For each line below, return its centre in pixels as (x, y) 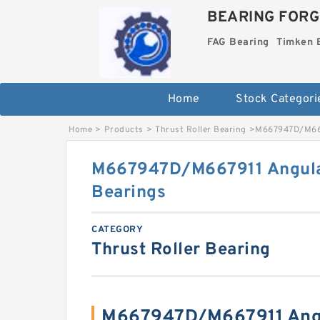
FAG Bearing (238, 42)
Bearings (129, 192)
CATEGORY (117, 230)
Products (124, 130)
